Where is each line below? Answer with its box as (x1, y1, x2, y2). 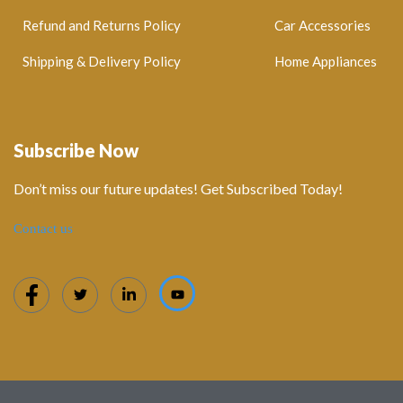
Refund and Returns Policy (22, 17, 181, 34)
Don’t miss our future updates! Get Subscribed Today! (13, 180, 343, 198)
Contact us (13, 221, 73, 237)
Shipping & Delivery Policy (22, 53, 181, 70)
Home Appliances (274, 53, 377, 70)
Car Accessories (274, 17, 371, 34)
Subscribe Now (13, 139, 139, 162)
